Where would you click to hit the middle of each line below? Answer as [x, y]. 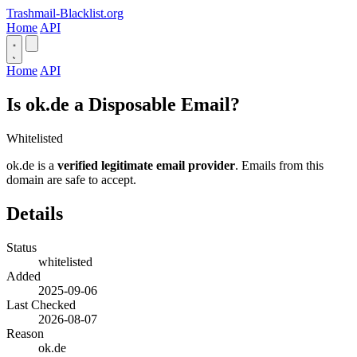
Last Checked [41, 304]
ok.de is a [32, 165]
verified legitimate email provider [146, 165]
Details [35, 213]
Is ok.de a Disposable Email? [123, 104]
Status [22, 247]
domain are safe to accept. [71, 179]
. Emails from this [279, 165]
